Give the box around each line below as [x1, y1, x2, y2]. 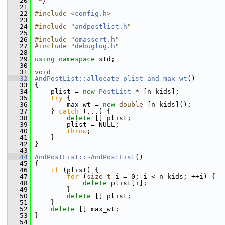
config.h [75, 10, 107, 17]
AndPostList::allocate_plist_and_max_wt [35, 75, 187, 82]
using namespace [35, 55, 99, 63]
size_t [87, 173, 111, 180]
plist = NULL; [31, 121, 119, 128]
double [119, 101, 143, 108]
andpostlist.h [75, 23, 127, 30]
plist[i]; [107, 179, 147, 187]
